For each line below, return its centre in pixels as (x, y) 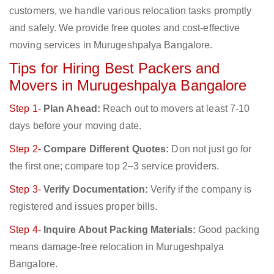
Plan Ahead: (72, 109)
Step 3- (26, 190)
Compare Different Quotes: (106, 149)
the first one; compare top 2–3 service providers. (114, 166)
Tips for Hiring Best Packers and (115, 68)
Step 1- (26, 109)
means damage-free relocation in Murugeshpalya (117, 247)
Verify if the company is (200, 190)
